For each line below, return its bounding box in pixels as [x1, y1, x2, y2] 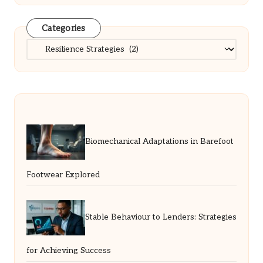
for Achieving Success [26, 245, 111, 255]
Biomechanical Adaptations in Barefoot [85, 137, 234, 147]
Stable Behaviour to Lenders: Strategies [85, 213, 237, 222]
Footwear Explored [26, 170, 100, 180]
